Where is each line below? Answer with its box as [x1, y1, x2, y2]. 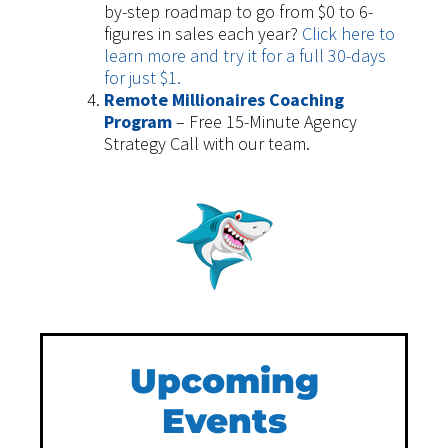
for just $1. [104, 66, 185, 90]
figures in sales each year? [104, 22, 302, 46]
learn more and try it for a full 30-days [104, 44, 386, 68]
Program [104, 110, 172, 134]
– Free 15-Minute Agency [172, 110, 357, 134]
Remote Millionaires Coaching [104, 88, 344, 112]
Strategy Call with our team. [104, 132, 310, 156]
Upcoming [129, 360, 319, 403]
